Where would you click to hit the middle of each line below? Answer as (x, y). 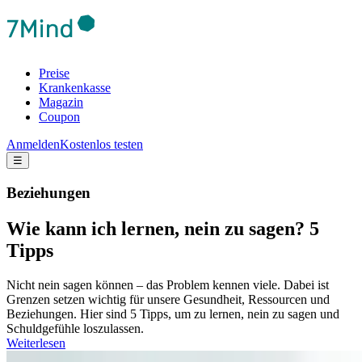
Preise (54, 73)
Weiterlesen (36, 343)
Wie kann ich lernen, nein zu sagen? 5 (163, 228)
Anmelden (33, 144)
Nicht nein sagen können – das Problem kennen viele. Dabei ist (168, 284)
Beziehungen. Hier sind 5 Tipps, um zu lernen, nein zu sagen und (173, 314)
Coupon (59, 117)
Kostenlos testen (101, 144)
